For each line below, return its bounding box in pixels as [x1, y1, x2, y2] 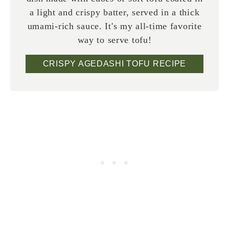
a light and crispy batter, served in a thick [29, 7, 200, 18]
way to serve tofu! [77, 35, 152, 45]
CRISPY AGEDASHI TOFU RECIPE [42, 59, 187, 68]
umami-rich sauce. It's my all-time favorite [27, 21, 202, 32]
